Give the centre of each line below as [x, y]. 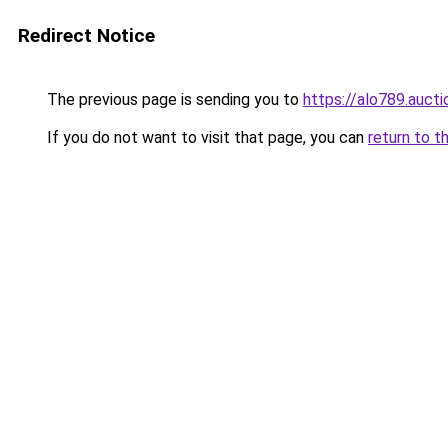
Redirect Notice [86, 35]
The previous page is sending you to [173, 99]
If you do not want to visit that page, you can [205, 137]
